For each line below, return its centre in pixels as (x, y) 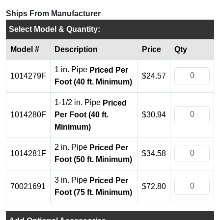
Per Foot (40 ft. (82, 115)
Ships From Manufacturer (53, 13)
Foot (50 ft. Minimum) (93, 160)
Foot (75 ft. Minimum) (93, 192)
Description (76, 49)
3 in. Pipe (72, 180)
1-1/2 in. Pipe (79, 102)
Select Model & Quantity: (55, 29)
